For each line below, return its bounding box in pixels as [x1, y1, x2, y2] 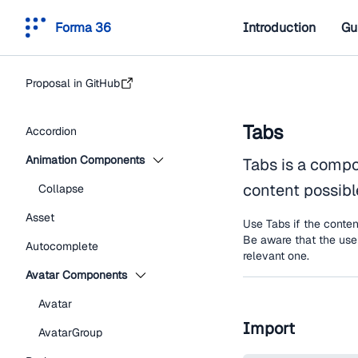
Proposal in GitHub [26, 76, 120, 90]
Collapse [38, 181, 84, 196]
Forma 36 [55, 18, 111, 36]
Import [243, 318, 295, 339]
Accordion [26, 124, 77, 138]
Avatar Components [26, 268, 127, 282]
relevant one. [243, 249, 309, 263]
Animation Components [26, 153, 145, 167]
